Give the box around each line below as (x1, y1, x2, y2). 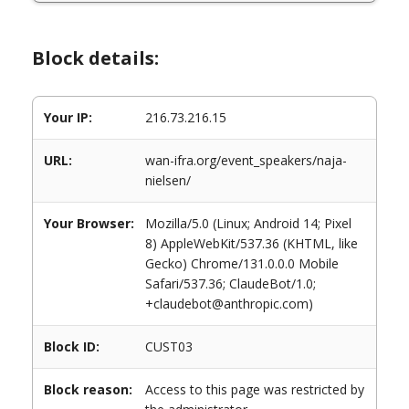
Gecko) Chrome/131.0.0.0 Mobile (145, 255, 339, 272)
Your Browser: (44, 215, 134, 232)
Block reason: (44, 381, 132, 398)
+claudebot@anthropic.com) (145, 295, 313, 312)
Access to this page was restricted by (145, 381, 364, 398)
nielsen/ (145, 172, 191, 189)
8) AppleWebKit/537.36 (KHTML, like (145, 235, 358, 252)
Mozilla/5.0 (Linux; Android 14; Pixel (145, 215, 351, 232)
